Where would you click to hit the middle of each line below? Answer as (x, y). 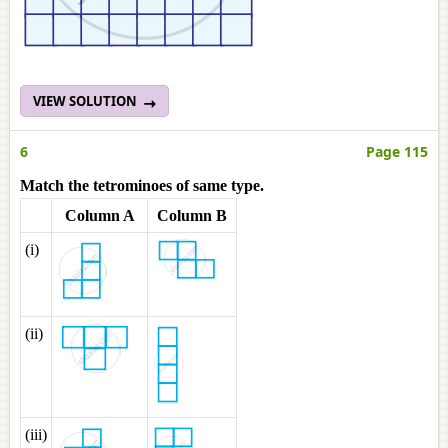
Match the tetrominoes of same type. (142, 185)
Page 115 (397, 151)
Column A (99, 215)
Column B (192, 215)
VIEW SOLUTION (86, 101)
